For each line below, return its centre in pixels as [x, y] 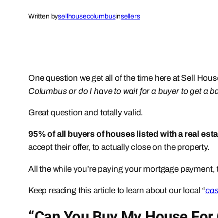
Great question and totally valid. [86, 113]
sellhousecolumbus [87, 17]
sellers [130, 17]
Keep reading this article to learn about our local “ [117, 190]
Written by [43, 17]
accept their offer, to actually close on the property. [119, 147]
